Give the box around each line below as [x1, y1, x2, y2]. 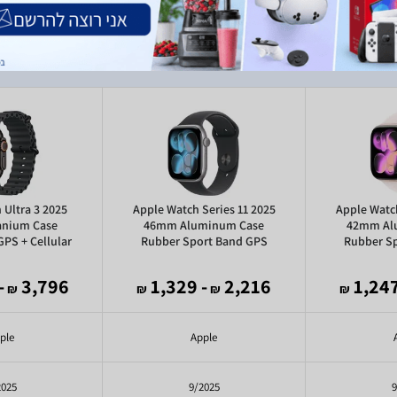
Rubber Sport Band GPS [140, 233, 268, 249]
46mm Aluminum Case [144, 217, 264, 233]
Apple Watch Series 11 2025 [132, 201, 276, 217]
